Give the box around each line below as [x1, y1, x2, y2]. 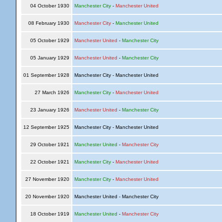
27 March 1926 [33, 90, 71, 95]
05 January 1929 [28, 55, 71, 60]
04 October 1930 [28, 3, 71, 8]
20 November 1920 [23, 194, 71, 199]
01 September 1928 [21, 72, 71, 78]
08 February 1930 [26, 20, 71, 26]
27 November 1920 [23, 176, 71, 182]
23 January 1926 [28, 107, 71, 112]
